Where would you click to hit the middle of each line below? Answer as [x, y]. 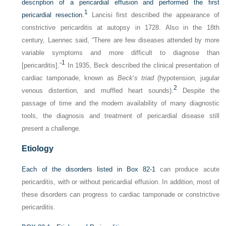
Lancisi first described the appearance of [154, 15]
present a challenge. [51, 128]
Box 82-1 [141, 169]
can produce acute [187, 169]
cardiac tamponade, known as [70, 78]
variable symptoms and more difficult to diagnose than [121, 53]
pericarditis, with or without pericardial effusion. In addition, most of [121, 182]
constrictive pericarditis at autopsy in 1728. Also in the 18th [121, 27]
